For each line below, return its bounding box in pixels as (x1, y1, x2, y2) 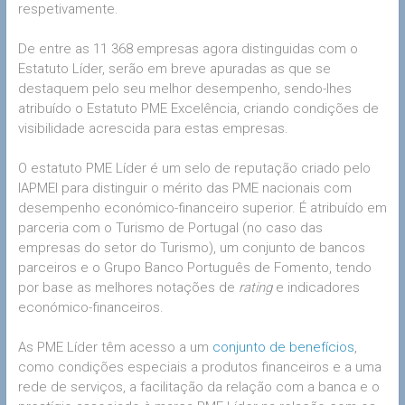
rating (238, 279, 276, 297)
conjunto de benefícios (212, 339, 354, 356)
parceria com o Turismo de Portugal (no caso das (17, 220, 323, 237)
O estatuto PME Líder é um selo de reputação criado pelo (17, 160, 371, 177)
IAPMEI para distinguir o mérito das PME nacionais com (17, 180, 352, 197)
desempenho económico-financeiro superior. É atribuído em (17, 200, 387, 217)
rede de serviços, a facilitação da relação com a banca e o (17, 379, 380, 396)
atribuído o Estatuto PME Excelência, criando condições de (17, 100, 379, 118)
